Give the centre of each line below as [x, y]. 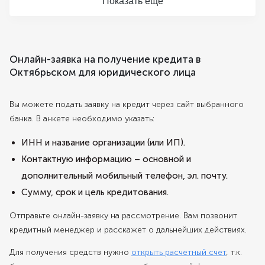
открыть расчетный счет [179, 252]
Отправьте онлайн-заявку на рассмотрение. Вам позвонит [123, 216]
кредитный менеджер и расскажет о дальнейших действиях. [128, 230]
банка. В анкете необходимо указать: [82, 119]
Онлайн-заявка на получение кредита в [105, 59]
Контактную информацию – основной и [106, 159]
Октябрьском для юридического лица [103, 72]
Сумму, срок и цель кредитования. [95, 192]
